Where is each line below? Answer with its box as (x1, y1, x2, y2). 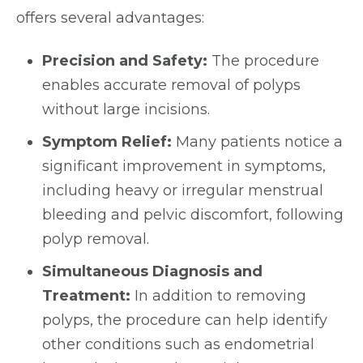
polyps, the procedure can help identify (42, 311, 327, 329)
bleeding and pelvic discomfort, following (42, 206, 344, 224)
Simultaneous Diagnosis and (42, 263, 263, 280)
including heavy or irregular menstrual (42, 181, 323, 199)
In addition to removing (135, 287, 306, 305)
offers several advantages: (16, 9, 204, 27)
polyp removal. (42, 230, 149, 248)
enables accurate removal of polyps (42, 76, 301, 94)
